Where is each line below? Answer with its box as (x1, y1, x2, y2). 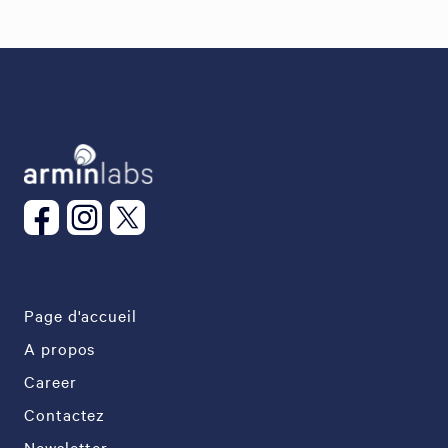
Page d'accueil (24, 304, 137, 327)
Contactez (24, 403, 106, 426)
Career (24, 370, 77, 393)
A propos (24, 337, 96, 360)
